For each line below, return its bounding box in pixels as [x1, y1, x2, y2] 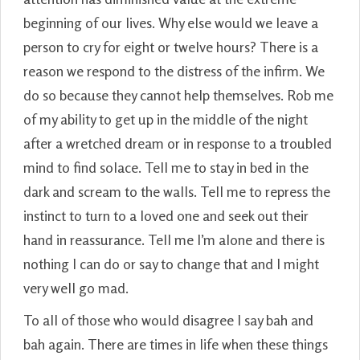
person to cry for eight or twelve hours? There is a [23, 37, 318, 55]
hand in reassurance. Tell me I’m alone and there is [23, 230, 325, 248]
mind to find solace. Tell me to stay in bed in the [23, 157, 309, 176]
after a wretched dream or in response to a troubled [23, 133, 332, 152]
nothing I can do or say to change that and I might [23, 254, 319, 272]
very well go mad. [23, 278, 129, 297]
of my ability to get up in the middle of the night [23, 109, 308, 128]
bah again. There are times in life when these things [23, 334, 328, 353]
